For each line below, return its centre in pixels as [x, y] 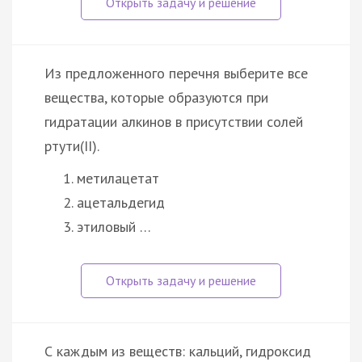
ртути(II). [72, 145]
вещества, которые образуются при [156, 97]
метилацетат [118, 178]
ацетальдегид [121, 202]
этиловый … [114, 226]
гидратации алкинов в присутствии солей [174, 121]
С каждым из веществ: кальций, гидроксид [178, 351]
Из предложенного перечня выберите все [176, 73]
